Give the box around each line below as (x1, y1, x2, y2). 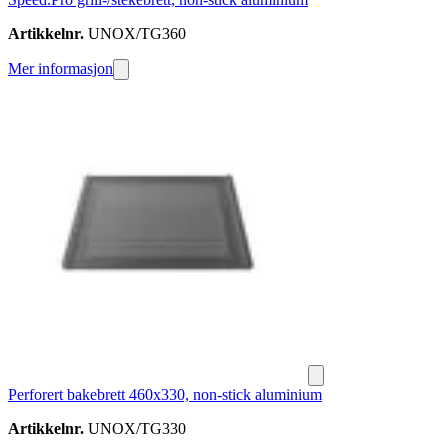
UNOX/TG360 (84, 25, 186, 43)
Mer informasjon (8, 60, 113, 78)
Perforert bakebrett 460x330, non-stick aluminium (8, 386, 322, 404)
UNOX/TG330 (84, 420, 186, 438)
